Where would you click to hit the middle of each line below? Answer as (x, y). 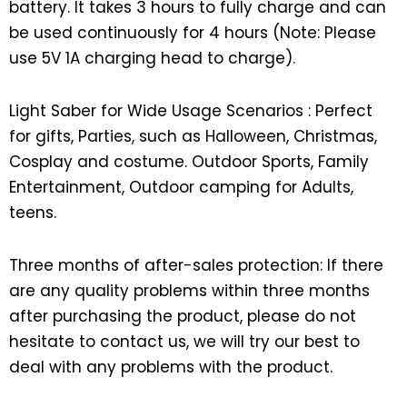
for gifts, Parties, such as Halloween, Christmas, (193, 136)
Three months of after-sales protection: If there (196, 265)
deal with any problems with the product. (171, 367)
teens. (33, 212)
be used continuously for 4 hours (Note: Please (193, 33)
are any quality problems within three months (189, 290)
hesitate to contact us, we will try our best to (184, 341)
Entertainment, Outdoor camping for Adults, (181, 187)
